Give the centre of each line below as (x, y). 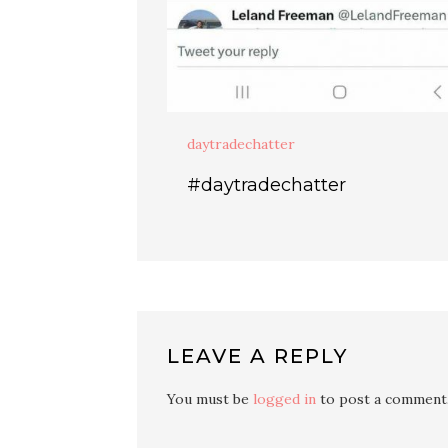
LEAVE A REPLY (257, 355)
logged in (284, 398)
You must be (210, 398)
